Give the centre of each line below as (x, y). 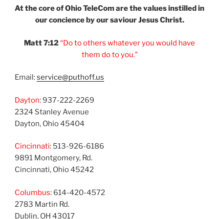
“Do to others (84, 43)
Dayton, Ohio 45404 (50, 123)
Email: (26, 77)
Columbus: (33, 192)
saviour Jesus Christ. (147, 20)
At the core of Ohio (49, 9)
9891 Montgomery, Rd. (54, 158)
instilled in (186, 9)
